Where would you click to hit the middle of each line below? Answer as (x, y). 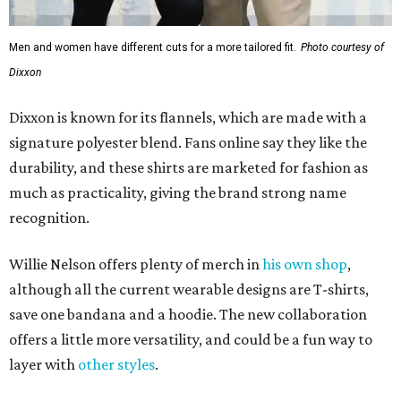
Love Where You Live (179, 224)
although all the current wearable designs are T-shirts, (189, 44)
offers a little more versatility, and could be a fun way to (191, 94)
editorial (73, 195)
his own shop (305, 19)
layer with (43, 119)
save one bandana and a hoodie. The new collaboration (188, 69)
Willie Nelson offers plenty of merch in (136, 19)
